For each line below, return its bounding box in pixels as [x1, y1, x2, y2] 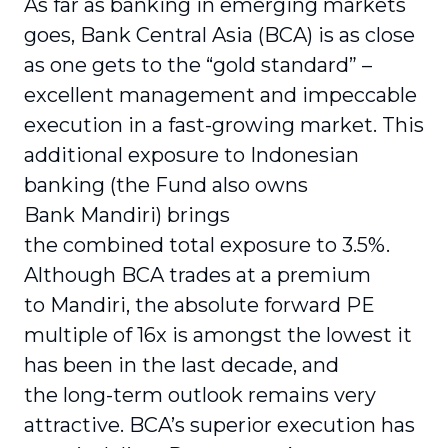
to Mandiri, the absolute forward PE [24, 293, 375, 317]
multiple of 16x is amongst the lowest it [24, 323, 412, 347]
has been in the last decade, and [24, 353, 339, 377]
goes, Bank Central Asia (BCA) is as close [24, 23, 415, 47]
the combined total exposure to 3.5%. [24, 233, 390, 257]
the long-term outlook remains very [24, 383, 376, 407]
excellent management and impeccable [24, 83, 417, 107]
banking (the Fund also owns [24, 173, 308, 197]
